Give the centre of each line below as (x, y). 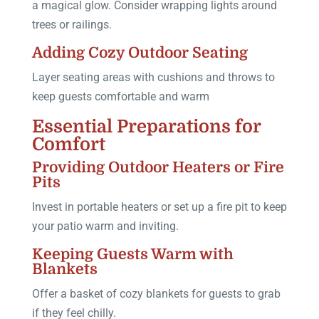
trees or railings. (72, 24)
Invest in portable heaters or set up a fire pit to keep (159, 206)
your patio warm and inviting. (105, 226)
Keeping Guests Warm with (132, 254)
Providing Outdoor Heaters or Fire (158, 167)
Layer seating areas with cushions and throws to (153, 77)
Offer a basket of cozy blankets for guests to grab (156, 293)
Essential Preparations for (146, 126)
